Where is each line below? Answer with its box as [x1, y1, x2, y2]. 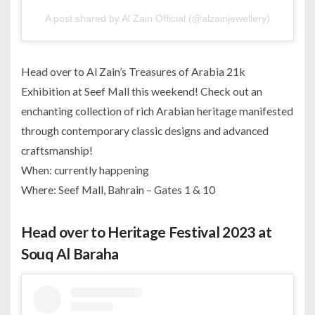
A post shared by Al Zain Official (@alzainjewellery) [45, 12, 270, 24]
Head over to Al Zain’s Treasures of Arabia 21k [21, 64, 245, 78]
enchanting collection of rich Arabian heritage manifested [21, 103, 293, 117]
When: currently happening [21, 162, 149, 176]
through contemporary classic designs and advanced [21, 123, 269, 137]
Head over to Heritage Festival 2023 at [21, 222, 272, 240]
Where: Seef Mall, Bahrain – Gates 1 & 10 [21, 182, 215, 196]
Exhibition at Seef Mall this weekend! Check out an [21, 84, 262, 98]
